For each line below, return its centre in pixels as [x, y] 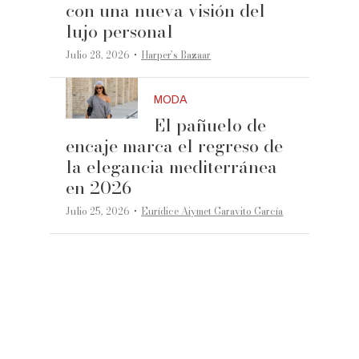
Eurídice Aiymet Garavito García [212, 212]
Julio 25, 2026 [98, 212]
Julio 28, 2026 [98, 55]
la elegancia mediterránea [172, 167]
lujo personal [120, 32]
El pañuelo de [210, 125]
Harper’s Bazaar [176, 55]
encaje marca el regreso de [175, 146]
